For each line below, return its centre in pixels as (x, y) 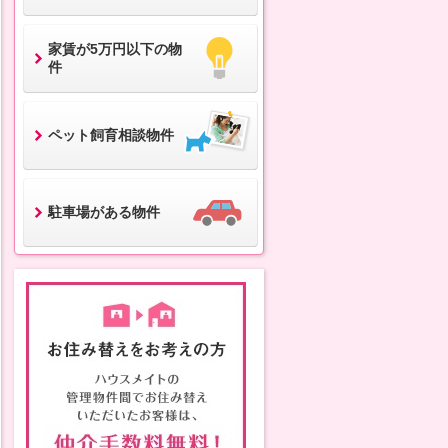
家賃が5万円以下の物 (114, 49)
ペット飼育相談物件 (110, 135)
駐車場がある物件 (103, 212)
